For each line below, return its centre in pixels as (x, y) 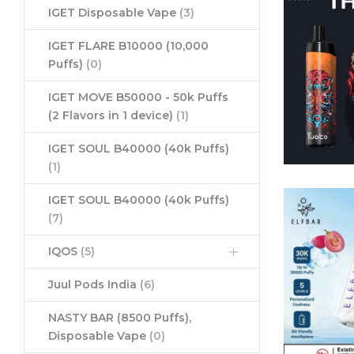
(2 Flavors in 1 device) (112, 116)
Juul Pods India (94, 285)
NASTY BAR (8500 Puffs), (120, 318)
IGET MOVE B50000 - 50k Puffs (138, 98)
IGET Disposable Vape (114, 13)
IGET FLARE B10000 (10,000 (128, 46)
